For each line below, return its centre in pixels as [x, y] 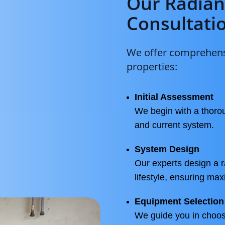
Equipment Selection [179, 201]
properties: [152, 67]
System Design [167, 149]
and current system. [174, 125]
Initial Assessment [174, 97]
